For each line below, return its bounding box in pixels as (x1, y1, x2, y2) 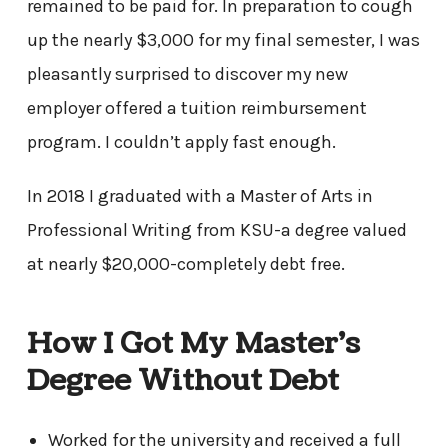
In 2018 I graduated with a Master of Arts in (26, 184, 373, 207)
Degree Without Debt (26, 361, 340, 402)
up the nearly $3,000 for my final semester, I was (26, 28, 420, 51)
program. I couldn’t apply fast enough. (26, 130, 340, 153)
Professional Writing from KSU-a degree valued (26, 218, 407, 241)
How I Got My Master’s (26, 324, 360, 365)
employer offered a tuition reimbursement (26, 96, 367, 119)
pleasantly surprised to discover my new (26, 62, 348, 85)
